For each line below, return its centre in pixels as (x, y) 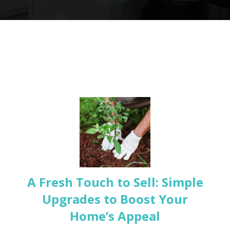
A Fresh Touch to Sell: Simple (115, 182)
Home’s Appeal (115, 216)
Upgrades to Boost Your (115, 199)
